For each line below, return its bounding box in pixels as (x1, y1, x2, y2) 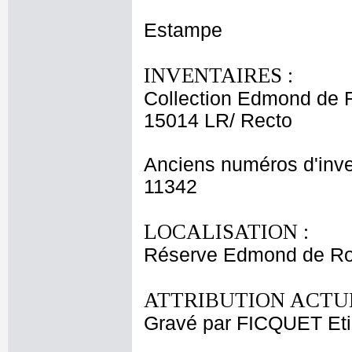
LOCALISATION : (144, 220, 309, 244)
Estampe (144, 20, 222, 41)
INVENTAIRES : (144, 64, 293, 87)
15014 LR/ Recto (144, 110, 292, 131)
